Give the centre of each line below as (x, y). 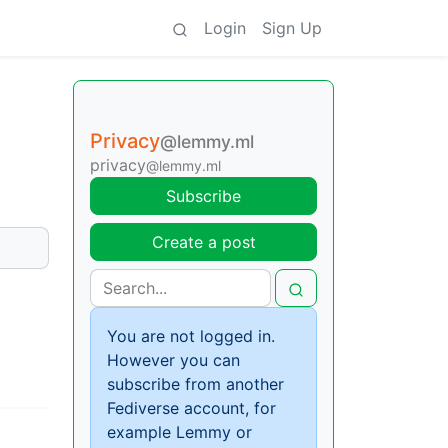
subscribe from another (195, 384)
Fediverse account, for (191, 408)
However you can (173, 360)
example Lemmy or (179, 432)
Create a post (203, 242)
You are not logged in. (191, 336)
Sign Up (292, 28)
